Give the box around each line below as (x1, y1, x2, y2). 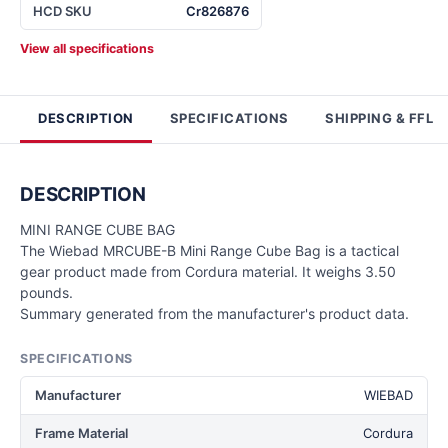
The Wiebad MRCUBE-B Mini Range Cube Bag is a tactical (20, 242, 399, 259)
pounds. (20, 284, 73, 301)
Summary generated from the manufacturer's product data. (20, 305, 409, 322)
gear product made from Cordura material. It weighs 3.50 (20, 263, 396, 280)
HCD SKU (33, 3, 92, 19)
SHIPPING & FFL (325, 110, 434, 126)
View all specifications (20, 41, 154, 56)
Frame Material (35, 425, 128, 441)
